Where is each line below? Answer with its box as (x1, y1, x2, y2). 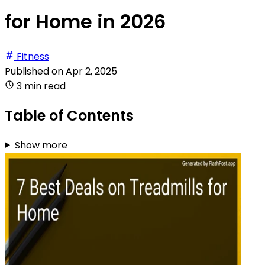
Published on (5, 64, 66, 78)
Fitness (17, 49, 49, 63)
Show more (14, 138, 67, 152)
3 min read (17, 79, 66, 93)
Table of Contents (5, 105, 134, 125)
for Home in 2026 (5, 8, 166, 35)
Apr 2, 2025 (66, 64, 117, 78)
